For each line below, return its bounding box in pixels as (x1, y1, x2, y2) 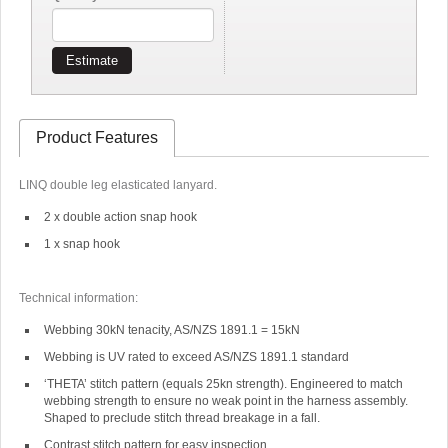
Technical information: (18, 290, 138, 305)
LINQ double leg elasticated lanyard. (18, 177, 220, 192)
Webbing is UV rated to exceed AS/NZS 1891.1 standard (43, 349, 352, 364)
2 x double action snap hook (43, 209, 197, 224)
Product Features (35, 128, 158, 146)
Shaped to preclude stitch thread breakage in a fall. (43, 410, 323, 425)
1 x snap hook (43, 236, 120, 251)
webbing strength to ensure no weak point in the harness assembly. (43, 393, 408, 408)
